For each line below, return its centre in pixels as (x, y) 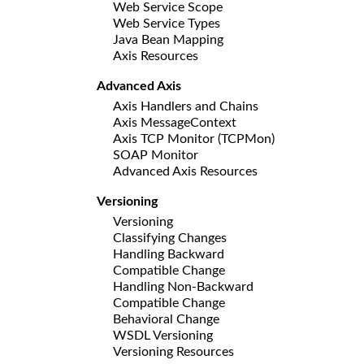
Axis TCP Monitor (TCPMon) (194, 139)
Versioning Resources (173, 351)
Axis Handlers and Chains (186, 106)
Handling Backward (169, 254)
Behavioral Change (166, 319)
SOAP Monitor (156, 155)
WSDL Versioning (163, 335)
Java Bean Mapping (168, 39)
